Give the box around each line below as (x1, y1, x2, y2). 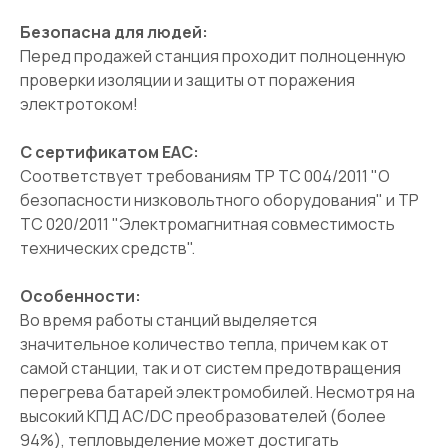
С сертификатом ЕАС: (20, 140, 199, 163)
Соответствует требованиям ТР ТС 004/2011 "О (20, 164, 390, 187)
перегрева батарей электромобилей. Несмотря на (20, 380, 415, 403)
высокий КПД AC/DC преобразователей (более (20, 404, 386, 427)
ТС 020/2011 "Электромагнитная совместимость (20, 212, 395, 235)
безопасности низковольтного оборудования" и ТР (20, 188, 419, 211)
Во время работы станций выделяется (20, 308, 317, 331)
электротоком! (20, 92, 138, 115)
